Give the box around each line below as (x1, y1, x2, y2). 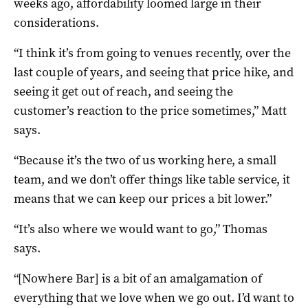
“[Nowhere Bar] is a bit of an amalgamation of (14, 270, 262, 287)
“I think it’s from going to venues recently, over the (14, 45, 291, 62)
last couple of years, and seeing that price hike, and (14, 64, 294, 81)
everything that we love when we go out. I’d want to (14, 289, 294, 307)
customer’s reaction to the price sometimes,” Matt (14, 102, 287, 120)
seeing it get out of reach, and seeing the (14, 83, 233, 100)
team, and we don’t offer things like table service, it (14, 171, 290, 188)
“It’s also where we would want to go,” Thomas (14, 221, 267, 238)
